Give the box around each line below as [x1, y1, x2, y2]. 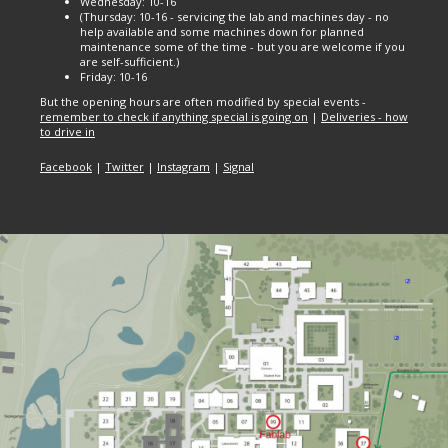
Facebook [40, 159, 92, 174]
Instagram [157, 159, 210, 174]
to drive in [40, 124, 95, 139]
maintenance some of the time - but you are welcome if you [80, 39, 405, 54]
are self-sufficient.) [80, 54, 179, 69]
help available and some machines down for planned [80, 24, 364, 39]
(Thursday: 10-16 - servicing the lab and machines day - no [80, 9, 389, 24]
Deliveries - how [321, 109, 408, 124]
